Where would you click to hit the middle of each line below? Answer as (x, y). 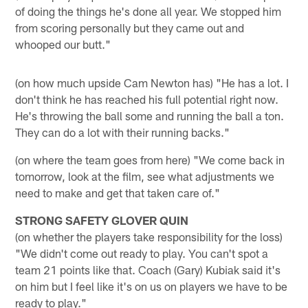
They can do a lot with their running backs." (123, 132)
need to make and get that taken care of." (118, 192)
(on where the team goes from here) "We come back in (150, 159)
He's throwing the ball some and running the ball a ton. (150, 115)
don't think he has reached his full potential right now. (147, 99)
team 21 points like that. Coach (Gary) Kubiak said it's (148, 269)
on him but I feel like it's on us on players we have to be (152, 286)
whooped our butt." (63, 44)
